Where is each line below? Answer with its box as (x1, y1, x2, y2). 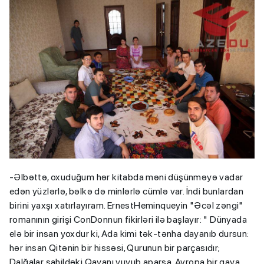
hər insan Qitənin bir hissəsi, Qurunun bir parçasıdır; (9, 242, 220, 253)
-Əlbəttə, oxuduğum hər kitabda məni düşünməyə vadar (9, 171, 243, 183)
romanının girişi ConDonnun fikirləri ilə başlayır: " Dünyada (9, 213, 247, 225)
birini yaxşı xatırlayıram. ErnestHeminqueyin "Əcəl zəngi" (9, 199, 243, 211)
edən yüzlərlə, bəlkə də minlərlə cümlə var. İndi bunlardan (9, 185, 244, 197)
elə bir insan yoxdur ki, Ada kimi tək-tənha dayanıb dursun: (9, 227, 249, 239)
